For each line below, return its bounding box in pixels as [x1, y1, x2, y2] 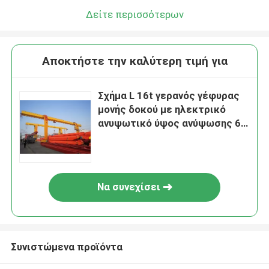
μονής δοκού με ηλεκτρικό [98, 103, 226, 116]
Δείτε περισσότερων [85, 8, 184, 20]
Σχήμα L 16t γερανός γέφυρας [98, 89, 240, 102]
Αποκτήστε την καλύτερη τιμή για [41, 54, 228, 68]
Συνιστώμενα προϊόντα [10, 240, 122, 253]
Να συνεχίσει [97, 181, 160, 193]
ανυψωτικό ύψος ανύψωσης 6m [98, 117, 250, 130]
